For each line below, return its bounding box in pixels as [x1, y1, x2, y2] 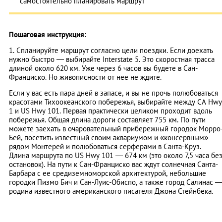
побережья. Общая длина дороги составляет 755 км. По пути [9, 114, 206, 124]
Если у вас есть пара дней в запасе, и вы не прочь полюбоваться [9, 88, 218, 98]
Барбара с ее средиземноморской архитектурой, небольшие [9, 168, 206, 178]
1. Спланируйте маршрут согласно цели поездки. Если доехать [9, 45, 213, 55]
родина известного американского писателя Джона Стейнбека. [9, 186, 213, 196]
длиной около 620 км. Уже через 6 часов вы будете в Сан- [9, 63, 198, 73]
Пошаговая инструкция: [9, 29, 88, 39]
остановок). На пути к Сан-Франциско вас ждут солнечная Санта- [9, 159, 218, 169]
